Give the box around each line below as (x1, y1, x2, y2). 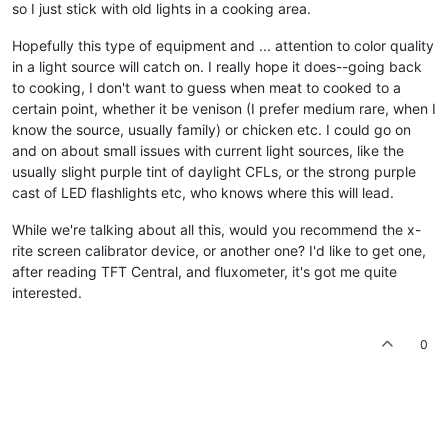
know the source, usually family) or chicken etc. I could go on (12, 120, 411, 138)
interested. (12, 283, 82, 301)
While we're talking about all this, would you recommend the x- (12, 220, 421, 238)
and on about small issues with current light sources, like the (12, 141, 404, 159)
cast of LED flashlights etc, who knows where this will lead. (12, 183, 394, 201)
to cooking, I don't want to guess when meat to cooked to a (12, 78, 401, 96)
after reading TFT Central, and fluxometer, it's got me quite (12, 262, 397, 280)
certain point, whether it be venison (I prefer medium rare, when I (12, 99, 436, 117)
